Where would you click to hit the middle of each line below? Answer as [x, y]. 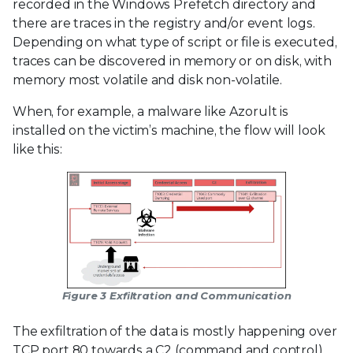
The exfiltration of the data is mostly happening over [175, 331]
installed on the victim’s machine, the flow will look [169, 130]
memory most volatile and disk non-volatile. [148, 80]
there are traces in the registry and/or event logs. [164, 23]
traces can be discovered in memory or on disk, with [172, 61]
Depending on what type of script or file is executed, [175, 42]
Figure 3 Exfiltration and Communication [176, 295]
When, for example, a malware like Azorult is [150, 111]
